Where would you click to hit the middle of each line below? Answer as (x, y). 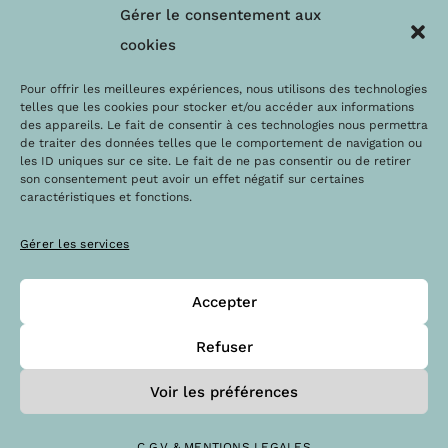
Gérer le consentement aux (220, 15)
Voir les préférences (224, 391)
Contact (336, 42)
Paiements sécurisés (336, 72)
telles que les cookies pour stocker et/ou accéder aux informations (217, 107)
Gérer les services (75, 244)
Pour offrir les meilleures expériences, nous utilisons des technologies (223, 89)
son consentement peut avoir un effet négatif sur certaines (192, 179)
